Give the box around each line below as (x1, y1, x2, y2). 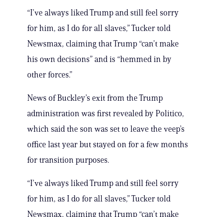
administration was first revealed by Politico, (27, 108, 184, 119)
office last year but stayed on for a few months (27, 139, 188, 150)
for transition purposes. (27, 155, 109, 165)
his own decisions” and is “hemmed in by (27, 54, 171, 64)
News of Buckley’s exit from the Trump (27, 93, 163, 103)
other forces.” (27, 70, 72, 80)
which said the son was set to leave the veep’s (27, 124, 185, 134)
